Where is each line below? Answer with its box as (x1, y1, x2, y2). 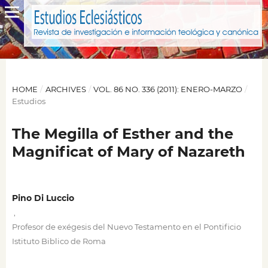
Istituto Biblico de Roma (11, 236, 106, 246)
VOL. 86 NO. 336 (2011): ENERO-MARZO (93, 84, 243, 94)
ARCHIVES (45, 84, 86, 94)
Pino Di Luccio (11, 193, 74, 203)
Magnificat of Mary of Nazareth (11, 142, 245, 160)
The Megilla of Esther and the (11, 124, 233, 142)
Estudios (11, 96, 45, 106)
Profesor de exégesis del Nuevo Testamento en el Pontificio (11, 222, 241, 232)
